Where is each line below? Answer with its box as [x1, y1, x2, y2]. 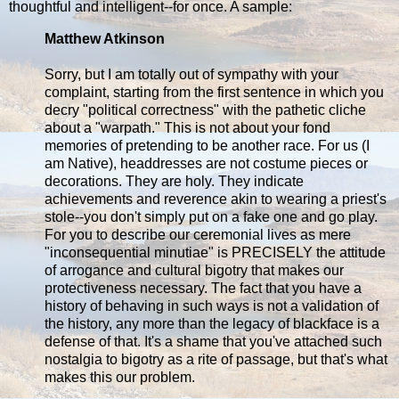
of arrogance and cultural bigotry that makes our [45, 263, 344, 279]
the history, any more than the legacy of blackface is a [45, 316, 379, 332]
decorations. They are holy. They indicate [45, 174, 304, 190]
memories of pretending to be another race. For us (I [45, 138, 370, 154]
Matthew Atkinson [45, 31, 165, 47]
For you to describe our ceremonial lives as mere [45, 227, 351, 243]
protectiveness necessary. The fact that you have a [45, 281, 362, 297]
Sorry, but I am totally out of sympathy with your [45, 67, 338, 83]
